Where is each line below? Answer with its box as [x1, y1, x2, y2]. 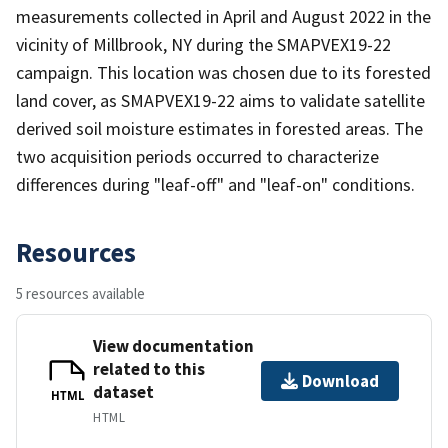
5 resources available [16, 283, 145, 303]
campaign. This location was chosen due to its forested [16, 60, 431, 84]
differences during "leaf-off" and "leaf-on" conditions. [16, 172, 415, 196]
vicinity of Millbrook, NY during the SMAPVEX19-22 [16, 32, 391, 56]
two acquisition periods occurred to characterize [16, 144, 379, 168]
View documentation [93, 334, 254, 357]
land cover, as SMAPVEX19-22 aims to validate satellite [16, 88, 425, 112]
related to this [93, 357, 205, 380]
